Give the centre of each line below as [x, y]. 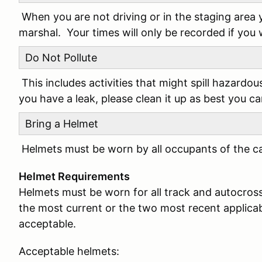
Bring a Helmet [62, 124]
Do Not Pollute [61, 58]
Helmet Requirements [74, 176]
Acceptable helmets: [69, 251]
